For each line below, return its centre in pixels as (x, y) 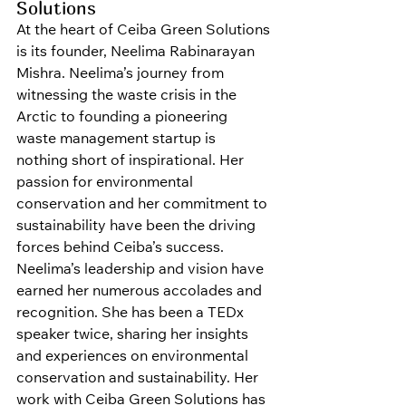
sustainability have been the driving (138, 227)
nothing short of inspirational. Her (132, 162)
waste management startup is (118, 140)
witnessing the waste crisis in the (128, 97)
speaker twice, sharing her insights (134, 336)
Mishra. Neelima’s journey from (122, 75)
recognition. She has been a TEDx (132, 314)
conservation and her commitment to (144, 205)
